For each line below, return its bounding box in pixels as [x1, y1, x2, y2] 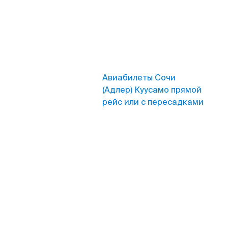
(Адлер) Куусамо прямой [102, 84, 202, 95]
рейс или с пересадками [102, 97, 204, 107]
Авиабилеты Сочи [102, 72, 176, 83]
